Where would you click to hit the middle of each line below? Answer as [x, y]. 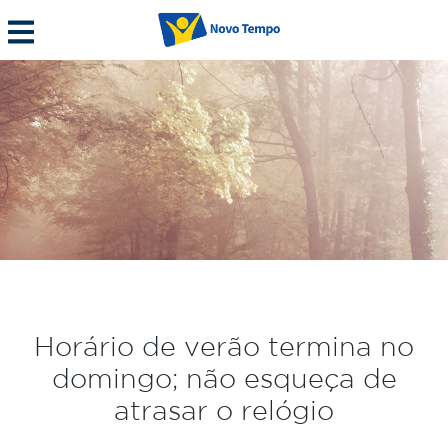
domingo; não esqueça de [224, 378]
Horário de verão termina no [224, 346]
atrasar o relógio [224, 410]
